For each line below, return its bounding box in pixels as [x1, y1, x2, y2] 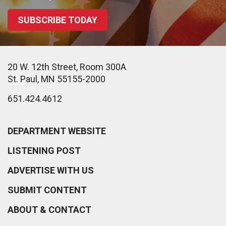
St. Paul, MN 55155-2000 [8, 74, 105, 85]
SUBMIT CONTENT [8, 185, 87, 196]
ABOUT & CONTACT [8, 204, 91, 215]
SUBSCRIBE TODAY [18, 15, 97, 26]
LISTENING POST [8, 145, 81, 156]
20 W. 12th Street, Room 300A [8, 62, 126, 73]
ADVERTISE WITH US [8, 165, 94, 176]
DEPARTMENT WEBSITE [8, 126, 106, 137]
